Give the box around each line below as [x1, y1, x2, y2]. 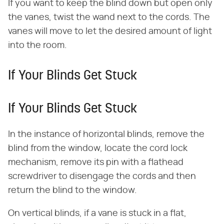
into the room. [8, 40, 67, 50]
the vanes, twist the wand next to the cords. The [8, 12, 210, 22]
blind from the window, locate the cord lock [8, 143, 187, 153]
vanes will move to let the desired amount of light [8, 26, 212, 36]
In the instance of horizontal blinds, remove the [8, 129, 204, 139]
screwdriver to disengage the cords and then [8, 171, 196, 181]
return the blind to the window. [8, 185, 137, 195]
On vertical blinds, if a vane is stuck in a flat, [8, 208, 186, 218]
